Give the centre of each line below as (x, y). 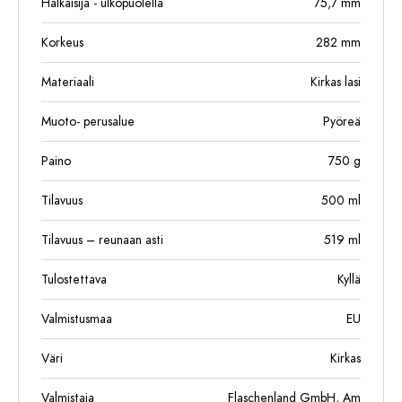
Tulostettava (74, 280)
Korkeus (62, 43)
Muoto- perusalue (88, 122)
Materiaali (68, 82)
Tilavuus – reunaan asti (102, 240)
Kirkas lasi (336, 82)
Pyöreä (342, 122)
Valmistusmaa (77, 319)
